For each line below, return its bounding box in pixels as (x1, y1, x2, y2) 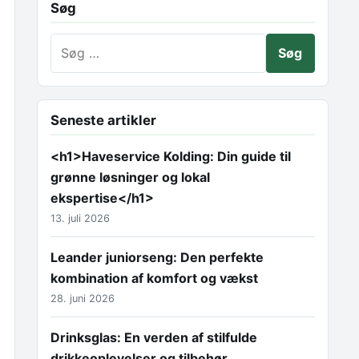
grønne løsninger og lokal (50, 168, 210, 185)
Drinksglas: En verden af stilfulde (50, 329, 257, 346)
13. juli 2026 (50, 212, 110, 224)
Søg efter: (50, 34, 110, 51)
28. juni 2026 (50, 292, 115, 305)
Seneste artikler (50, 111, 156, 128)
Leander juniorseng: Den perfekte (50, 248, 264, 265)
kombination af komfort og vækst (50, 269, 258, 286)
